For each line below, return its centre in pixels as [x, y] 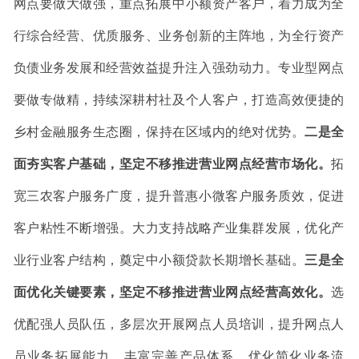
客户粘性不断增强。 [73, 228]
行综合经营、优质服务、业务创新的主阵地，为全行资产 [179, 35]
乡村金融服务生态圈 [73, 131]
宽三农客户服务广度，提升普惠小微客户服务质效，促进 [179, 196]
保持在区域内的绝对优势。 [226, 131]
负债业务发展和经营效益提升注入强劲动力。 [146, 67]
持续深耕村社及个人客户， [172, 99]
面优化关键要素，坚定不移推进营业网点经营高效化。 [172, 292]
